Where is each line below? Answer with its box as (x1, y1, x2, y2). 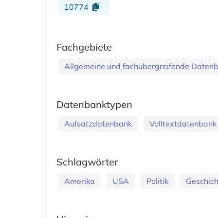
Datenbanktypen (56, 98, 132, 110)
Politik (146, 176, 168, 186)
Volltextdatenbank (149, 118, 217, 128)
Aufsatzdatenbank (64, 118, 132, 128)
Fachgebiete (56, 40, 112, 53)
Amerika (64, 176, 95, 186)
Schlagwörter (56, 155, 118, 168)
